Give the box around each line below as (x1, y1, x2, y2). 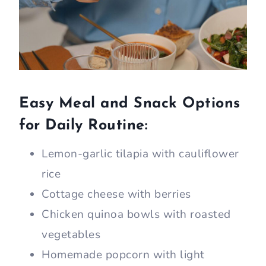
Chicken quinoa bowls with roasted (42, 207, 231, 223)
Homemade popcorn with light (42, 247, 205, 263)
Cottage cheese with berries (42, 186, 191, 202)
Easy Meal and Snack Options (19, 96, 240, 111)
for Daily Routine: (19, 118, 147, 133)
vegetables (42, 227, 100, 243)
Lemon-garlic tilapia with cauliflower (42, 146, 239, 162)
